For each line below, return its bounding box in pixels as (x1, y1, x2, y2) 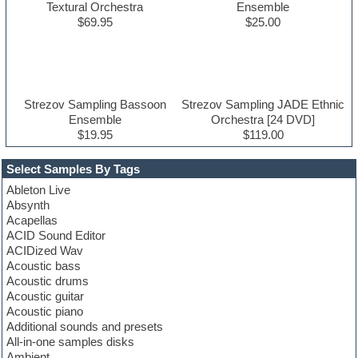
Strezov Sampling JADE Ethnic (181, 97, 345, 111)
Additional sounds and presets (6, 319, 164, 333)
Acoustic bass (6, 258, 82, 272)
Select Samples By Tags (6, 161, 141, 176)
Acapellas (6, 213, 58, 227)
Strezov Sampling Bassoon (23, 97, 166, 111)
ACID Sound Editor (6, 228, 106, 242)
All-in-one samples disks (6, 334, 135, 348)
